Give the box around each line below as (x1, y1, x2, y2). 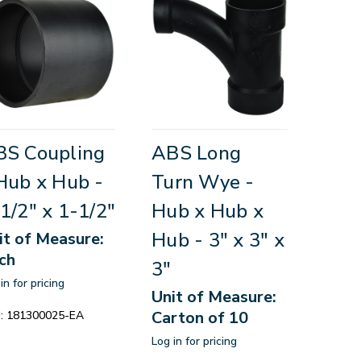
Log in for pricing (151, 333, 238, 349)
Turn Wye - (151, 168, 255, 195)
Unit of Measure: (151, 285, 277, 308)
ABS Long (151, 139, 242, 166)
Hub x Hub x (151, 197, 263, 224)
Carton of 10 (151, 306, 249, 329)
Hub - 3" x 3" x (151, 226, 284, 253)
